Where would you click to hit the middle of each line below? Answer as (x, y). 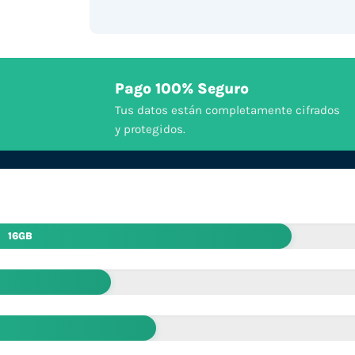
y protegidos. (150, 130)
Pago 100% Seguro (181, 89)
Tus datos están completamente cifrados (227, 111)
